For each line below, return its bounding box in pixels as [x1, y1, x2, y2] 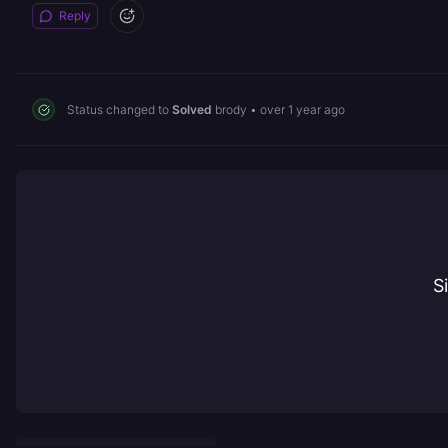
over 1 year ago [260, 101, 345, 117]
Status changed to [67, 101, 172, 117]
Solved [172, 101, 212, 117]
